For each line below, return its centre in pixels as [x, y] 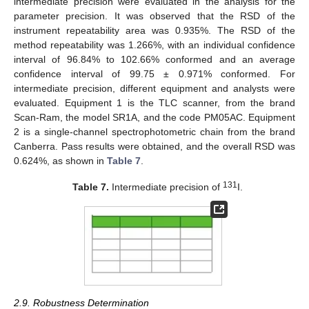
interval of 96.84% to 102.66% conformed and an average [154, 59]
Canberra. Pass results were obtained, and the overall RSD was [154, 146]
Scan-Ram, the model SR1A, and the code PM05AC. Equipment [154, 117]
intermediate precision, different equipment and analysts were [154, 88]
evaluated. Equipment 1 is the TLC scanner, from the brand [154, 102]
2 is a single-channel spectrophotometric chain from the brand [154, 131]
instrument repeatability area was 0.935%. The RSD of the [154, 30]
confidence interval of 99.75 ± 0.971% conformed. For [154, 73]
